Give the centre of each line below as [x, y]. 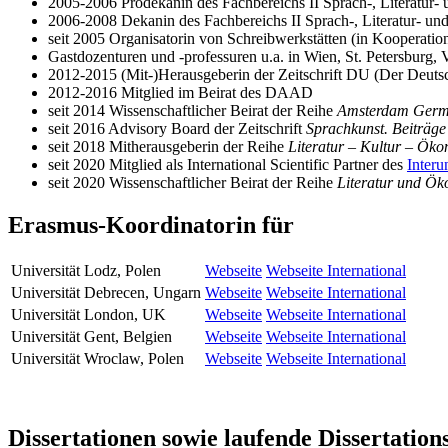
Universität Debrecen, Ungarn [106, 293]
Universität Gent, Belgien [91, 337]
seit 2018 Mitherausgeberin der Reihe [168, 147]
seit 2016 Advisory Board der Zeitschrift [177, 129]
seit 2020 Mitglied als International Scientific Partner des [227, 165]
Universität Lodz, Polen [86, 271]
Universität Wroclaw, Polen [97, 359]
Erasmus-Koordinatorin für [151, 225]
